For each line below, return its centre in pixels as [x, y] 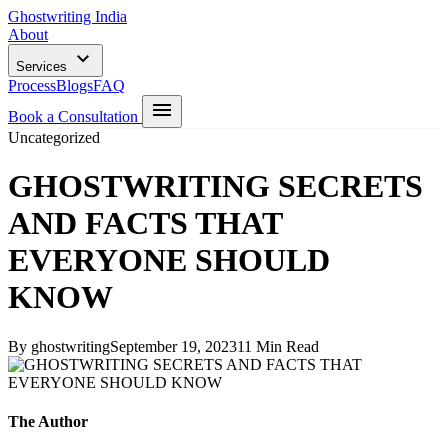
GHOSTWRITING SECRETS [215, 186]
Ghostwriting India [67, 16]
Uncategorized [54, 137]
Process [32, 85]
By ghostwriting [59, 346]
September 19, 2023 [173, 346]
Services [43, 66]
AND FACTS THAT [145, 223]
